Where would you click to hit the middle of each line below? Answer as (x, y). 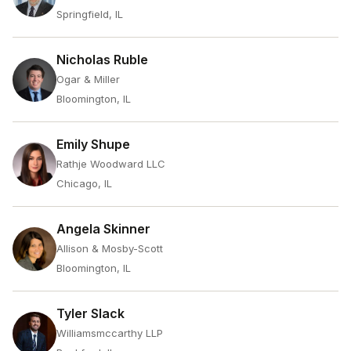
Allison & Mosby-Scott (110, 248)
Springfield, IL (90, 14)
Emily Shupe (93, 144)
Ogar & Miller (88, 79)
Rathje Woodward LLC (111, 164)
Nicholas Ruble (102, 60)
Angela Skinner (103, 229)
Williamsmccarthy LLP (110, 333)
